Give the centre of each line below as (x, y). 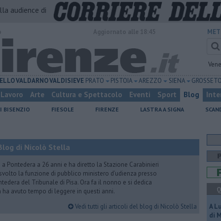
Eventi (140, 94)
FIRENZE (107, 109)
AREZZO (151, 81)
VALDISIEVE (67, 81)
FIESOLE (63, 109)
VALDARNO (32, 81)
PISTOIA (122, 81)
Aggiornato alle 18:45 (124, 32)
